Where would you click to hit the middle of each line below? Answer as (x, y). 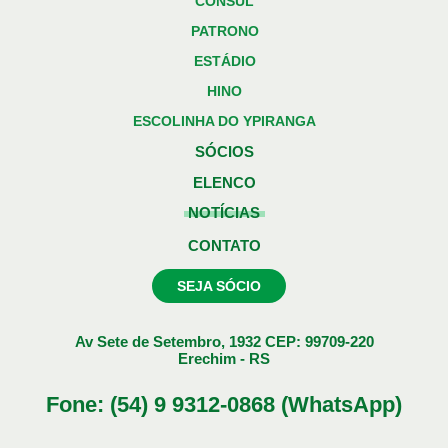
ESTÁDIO (224, 61)
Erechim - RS (224, 358)
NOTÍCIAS (224, 212)
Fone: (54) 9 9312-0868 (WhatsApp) (224, 404)
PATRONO (224, 31)
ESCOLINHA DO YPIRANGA (224, 121)
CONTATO (224, 245)
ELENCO (224, 182)
